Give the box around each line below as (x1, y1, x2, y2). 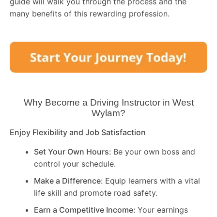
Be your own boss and (113, 146, 195, 156)
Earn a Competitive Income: (34, 204, 138, 215)
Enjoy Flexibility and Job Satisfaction (10, 127, 146, 138)
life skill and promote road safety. (34, 187, 157, 198)
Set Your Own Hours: (34, 146, 113, 156)
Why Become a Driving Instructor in (23, 97, 172, 108)
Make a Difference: (34, 175, 105, 186)
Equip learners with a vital (105, 175, 200, 186)
